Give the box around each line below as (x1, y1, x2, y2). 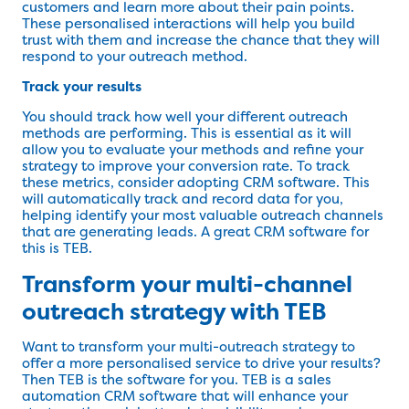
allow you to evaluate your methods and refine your (22, 140, 363, 160)
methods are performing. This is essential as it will (22, 123, 351, 143)
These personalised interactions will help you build (22, 14, 355, 34)
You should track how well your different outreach (22, 107, 348, 127)
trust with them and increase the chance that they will (22, 30, 380, 50)
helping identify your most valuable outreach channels (22, 205, 383, 225)
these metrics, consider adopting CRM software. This (22, 173, 370, 193)
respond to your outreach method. (22, 47, 247, 67)
